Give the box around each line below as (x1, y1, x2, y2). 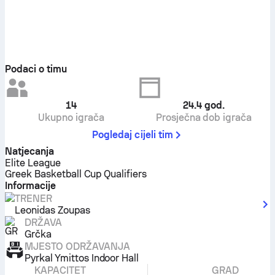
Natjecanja (5, 145, 54, 157)
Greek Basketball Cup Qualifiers (5, 168, 147, 180)
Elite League (5, 157, 61, 169)
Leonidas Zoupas (15, 204, 90, 216)
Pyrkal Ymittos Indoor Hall (25, 252, 139, 264)
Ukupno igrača (38, 112, 104, 123)
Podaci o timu (5, 63, 67, 75)
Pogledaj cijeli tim (91, 129, 174, 141)
